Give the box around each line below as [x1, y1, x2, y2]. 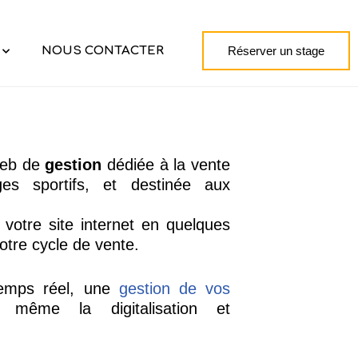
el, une [58, 279, 119, 297]
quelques [166, 215, 231, 233]
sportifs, [33, 175, 90, 193]
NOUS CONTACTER [41, 43, 164, 58]
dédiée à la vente [101, 155, 231, 173]
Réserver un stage [227, 44, 324, 58]
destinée [130, 175, 191, 193]
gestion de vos [118, 279, 230, 297]
